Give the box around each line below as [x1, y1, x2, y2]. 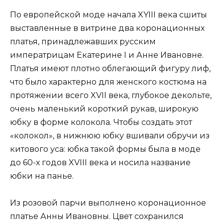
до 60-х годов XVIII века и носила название [10, 157, 191, 167]
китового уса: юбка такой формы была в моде [10, 144, 201, 154]
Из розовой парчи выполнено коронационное [10, 198, 206, 208]
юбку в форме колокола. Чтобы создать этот [10, 117, 192, 127]
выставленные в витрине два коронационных [10, 23, 205, 33]
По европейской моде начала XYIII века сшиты [10, 9, 207, 19]
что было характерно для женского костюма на [10, 77, 207, 87]
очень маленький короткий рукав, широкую [10, 104, 199, 113]
